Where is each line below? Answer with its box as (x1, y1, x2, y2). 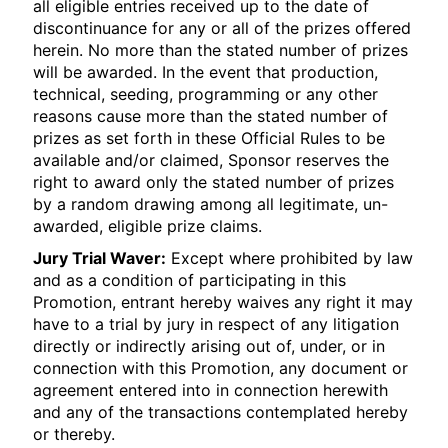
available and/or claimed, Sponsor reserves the (33, 150, 390, 170)
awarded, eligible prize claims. (33, 216, 263, 236)
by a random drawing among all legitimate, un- (33, 194, 389, 214)
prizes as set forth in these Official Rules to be (33, 128, 386, 148)
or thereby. (33, 424, 116, 444)
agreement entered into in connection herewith (33, 380, 389, 400)
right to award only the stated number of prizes (33, 172, 395, 192)
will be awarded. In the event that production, (33, 62, 379, 82)
